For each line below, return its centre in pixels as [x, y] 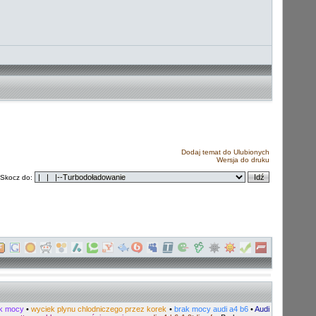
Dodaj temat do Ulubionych [225, 152]
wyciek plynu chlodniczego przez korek [100, 309]
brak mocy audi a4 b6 [211, 309]
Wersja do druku [243, 160]
